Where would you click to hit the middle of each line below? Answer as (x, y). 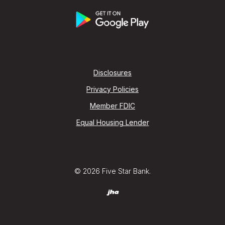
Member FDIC (113, 106)
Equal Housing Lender (113, 123)
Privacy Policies (113, 89)
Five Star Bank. (125, 171)
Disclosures (113, 73)
